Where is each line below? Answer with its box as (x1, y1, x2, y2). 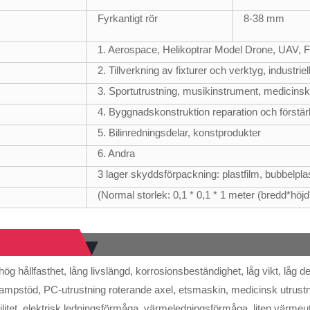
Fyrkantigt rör (98, 12, 158, 24)
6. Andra (98, 147, 136, 159)
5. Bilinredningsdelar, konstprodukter (98, 126, 262, 138)
